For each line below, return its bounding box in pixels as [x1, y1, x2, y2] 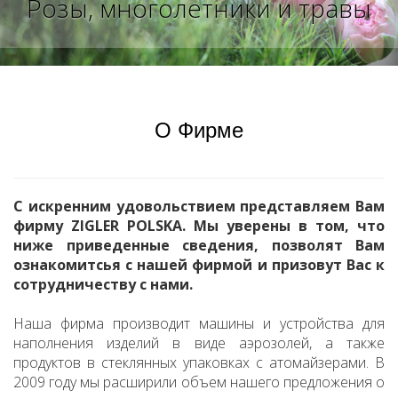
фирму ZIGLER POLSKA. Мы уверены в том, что [13, 215, 385, 235]
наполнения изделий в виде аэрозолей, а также [13, 332, 385, 353]
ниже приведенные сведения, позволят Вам [13, 235, 385, 255]
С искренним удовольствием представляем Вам [13, 195, 385, 216]
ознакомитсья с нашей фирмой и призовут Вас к [13, 254, 385, 275]
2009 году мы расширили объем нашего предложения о [13, 371, 385, 392]
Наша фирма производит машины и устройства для [13, 313, 385, 333]
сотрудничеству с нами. [13, 274, 193, 294]
